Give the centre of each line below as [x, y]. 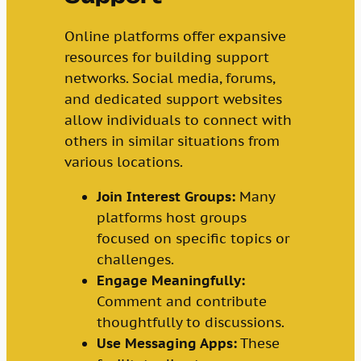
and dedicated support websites [173, 100]
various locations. [123, 162]
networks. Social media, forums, [169, 79]
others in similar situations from [172, 141]
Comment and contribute [181, 302]
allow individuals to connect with [178, 120]
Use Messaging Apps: [166, 344]
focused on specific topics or [193, 239]
